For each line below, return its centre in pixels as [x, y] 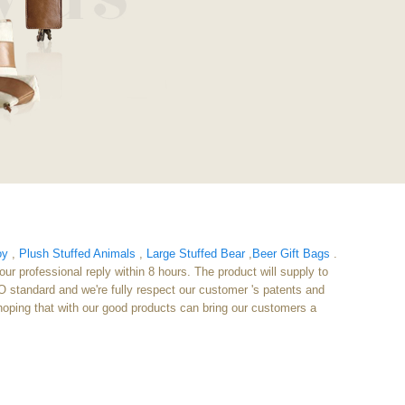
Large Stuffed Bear [196, 254]
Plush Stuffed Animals [77, 254]
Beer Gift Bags [291, 254]
